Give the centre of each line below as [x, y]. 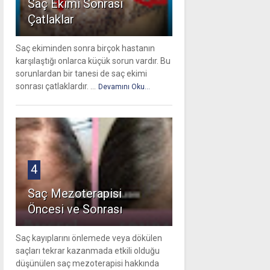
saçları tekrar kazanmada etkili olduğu [87, 251]
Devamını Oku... [124, 87]
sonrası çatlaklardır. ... [55, 86]
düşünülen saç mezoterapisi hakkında [87, 264]
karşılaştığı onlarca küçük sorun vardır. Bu [93, 61]
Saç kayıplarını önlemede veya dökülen [89, 238]
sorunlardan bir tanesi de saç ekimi [81, 74]
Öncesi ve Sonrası [75, 209]
